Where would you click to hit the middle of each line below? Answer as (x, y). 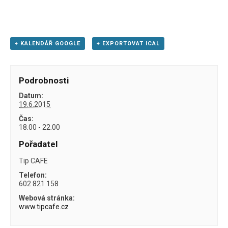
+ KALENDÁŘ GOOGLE (48, 44)
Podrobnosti (44, 80)
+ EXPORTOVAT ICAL (128, 44)
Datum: (31, 95)
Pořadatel (38, 144)
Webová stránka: (47, 198)
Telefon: (33, 175)
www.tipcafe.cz (44, 206)
